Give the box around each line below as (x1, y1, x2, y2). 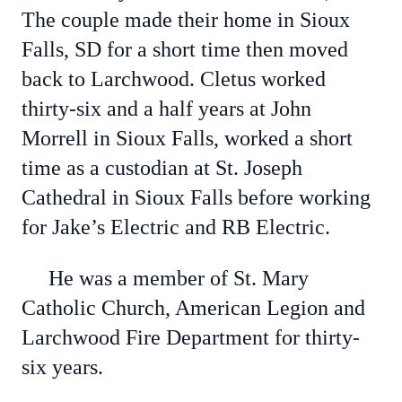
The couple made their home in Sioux (22, 8, 350, 31)
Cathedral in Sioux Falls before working (22, 186, 371, 209)
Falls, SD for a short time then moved (22, 38, 348, 61)
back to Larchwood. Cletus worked (22, 67, 326, 91)
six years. (22, 355, 103, 379)
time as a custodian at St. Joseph (22, 156, 302, 179)
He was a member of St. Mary (22, 267, 309, 290)
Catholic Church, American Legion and (22, 296, 365, 319)
